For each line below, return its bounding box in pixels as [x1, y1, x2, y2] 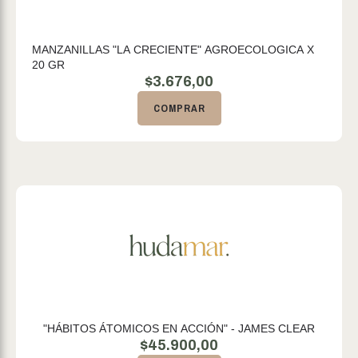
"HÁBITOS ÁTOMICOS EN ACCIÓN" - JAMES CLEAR [43, 322, 315, 335]
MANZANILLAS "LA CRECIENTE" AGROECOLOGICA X [32, 43, 314, 56]
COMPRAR [153, 101, 205, 115]
